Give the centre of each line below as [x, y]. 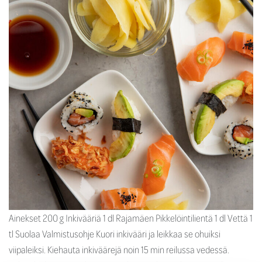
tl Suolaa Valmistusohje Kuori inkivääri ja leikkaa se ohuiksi [115, 233]
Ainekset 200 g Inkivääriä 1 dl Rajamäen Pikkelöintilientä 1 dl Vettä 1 [131, 218]
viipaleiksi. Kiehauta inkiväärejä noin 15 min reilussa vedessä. [119, 249]
